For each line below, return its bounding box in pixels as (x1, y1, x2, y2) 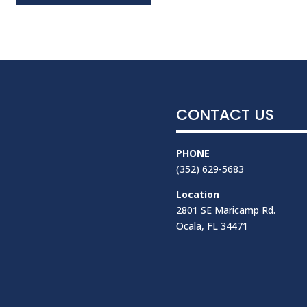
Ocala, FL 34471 (175, 219, 248, 232)
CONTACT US (175, 103, 274, 125)
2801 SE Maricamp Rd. (175, 203, 275, 217)
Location (175, 187, 219, 201)
